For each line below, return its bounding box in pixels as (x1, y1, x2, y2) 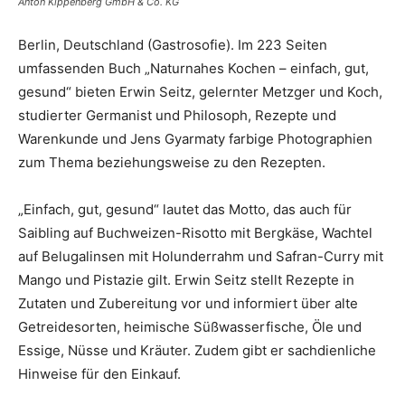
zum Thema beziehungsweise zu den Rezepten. (18, 154, 325, 172)
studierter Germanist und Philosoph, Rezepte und (18, 107, 336, 125)
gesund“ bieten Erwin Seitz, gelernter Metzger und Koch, (18, 83, 382, 101)
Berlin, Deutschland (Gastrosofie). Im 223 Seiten (18, 36, 327, 54)
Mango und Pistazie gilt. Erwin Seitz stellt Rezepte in (18, 271, 354, 289)
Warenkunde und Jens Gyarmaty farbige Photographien (18, 130, 372, 148)
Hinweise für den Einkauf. (18, 365, 181, 383)
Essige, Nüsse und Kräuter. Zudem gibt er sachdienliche (18, 342, 376, 360)
